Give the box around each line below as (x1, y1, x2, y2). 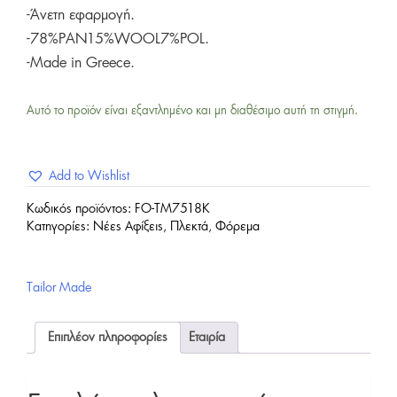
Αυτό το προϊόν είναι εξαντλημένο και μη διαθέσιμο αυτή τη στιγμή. (27, 105, 358, 118)
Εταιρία (189, 331, 225, 344)
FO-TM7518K (135, 202, 210, 215)
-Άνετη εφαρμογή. (27, 8, 135, 23)
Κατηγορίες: (27, 220, 93, 233)
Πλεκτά (170, 220, 208, 233)
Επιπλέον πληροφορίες (48, 331, 167, 344)
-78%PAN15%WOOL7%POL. (27, 32, 209, 47)
